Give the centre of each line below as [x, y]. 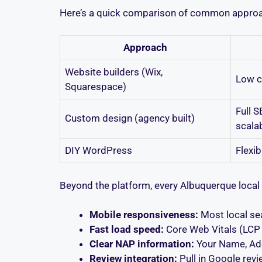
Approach [145, 48]
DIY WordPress [99, 151]
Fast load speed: [127, 230]
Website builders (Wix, [114, 72]
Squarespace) [96, 87]
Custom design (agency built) [130, 118]
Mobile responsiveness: [144, 215]
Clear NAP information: [142, 244]
